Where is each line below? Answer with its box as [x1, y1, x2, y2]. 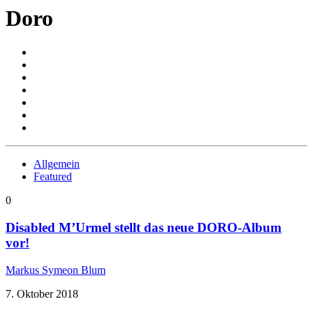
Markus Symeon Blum [6, 263, 105, 276]
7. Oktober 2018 [6, 287, 78, 300]
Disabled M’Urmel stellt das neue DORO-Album [6, 219, 282, 235]
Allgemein [34, 158, 80, 170]
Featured [34, 170, 72, 183]
